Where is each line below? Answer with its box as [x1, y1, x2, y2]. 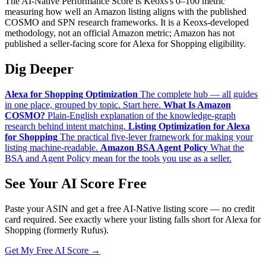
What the [210, 142, 244, 153]
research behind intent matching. [5, 121, 126, 132]
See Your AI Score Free [5, 176, 147, 192]
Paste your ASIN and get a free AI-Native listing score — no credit [5, 203, 255, 214]
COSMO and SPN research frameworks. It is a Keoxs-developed [5, 17, 249, 28]
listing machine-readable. [5, 142, 98, 153]
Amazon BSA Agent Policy [100, 142, 208, 153]
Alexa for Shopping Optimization [5, 89, 138, 100]
